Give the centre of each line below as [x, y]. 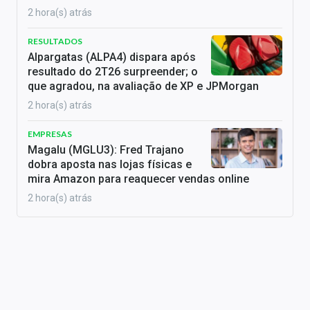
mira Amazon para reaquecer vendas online [138, 179]
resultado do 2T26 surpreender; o [113, 72]
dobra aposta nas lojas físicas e [110, 164]
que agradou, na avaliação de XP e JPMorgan [143, 86]
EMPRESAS [50, 134]
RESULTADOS [55, 41]
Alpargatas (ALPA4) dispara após [112, 57]
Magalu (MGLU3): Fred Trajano [106, 150]
